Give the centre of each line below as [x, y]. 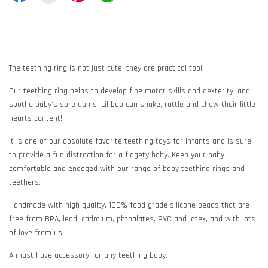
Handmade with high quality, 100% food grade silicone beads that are [129, 205]
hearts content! [37, 118]
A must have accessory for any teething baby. [88, 255]
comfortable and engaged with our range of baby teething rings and [127, 168]
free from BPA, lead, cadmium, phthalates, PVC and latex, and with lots [132, 219]
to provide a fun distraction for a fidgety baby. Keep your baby [117, 155]
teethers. [26, 182]
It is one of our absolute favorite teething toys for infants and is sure [130, 141]
